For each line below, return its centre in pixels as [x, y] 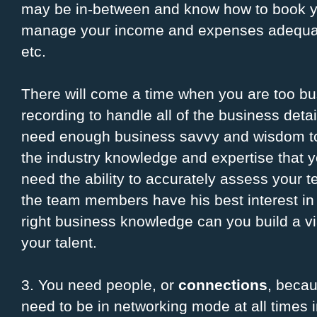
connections [223, 285]
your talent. [59, 243]
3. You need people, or [100, 285]
